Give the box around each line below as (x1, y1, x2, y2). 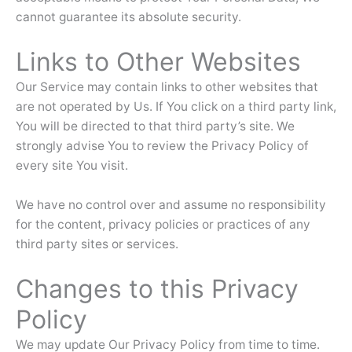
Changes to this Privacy (16, 273, 299, 304)
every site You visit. (16, 158, 128, 174)
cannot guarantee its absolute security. (16, 9, 241, 25)
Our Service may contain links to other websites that (16, 79, 318, 95)
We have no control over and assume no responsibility (16, 197, 326, 213)
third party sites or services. (16, 236, 178, 252)
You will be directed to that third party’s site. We (16, 119, 295, 134)
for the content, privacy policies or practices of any (16, 217, 310, 233)
